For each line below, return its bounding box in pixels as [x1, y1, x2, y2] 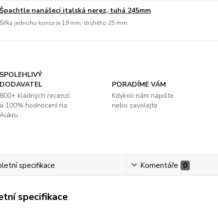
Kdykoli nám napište [111, 91, 174, 100]
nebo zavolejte [111, 100, 158, 110]
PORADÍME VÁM [111, 79, 166, 89]
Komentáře [140, 160, 178, 170]
